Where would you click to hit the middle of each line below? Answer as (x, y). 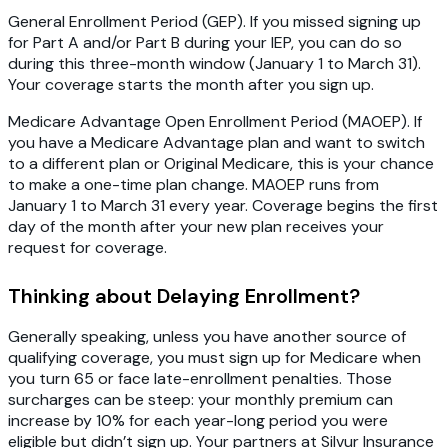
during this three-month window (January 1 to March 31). (214, 64)
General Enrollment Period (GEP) (125, 22)
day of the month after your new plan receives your (196, 227)
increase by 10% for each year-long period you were (198, 421)
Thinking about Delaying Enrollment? (184, 296)
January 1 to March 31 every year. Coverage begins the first (223, 206)
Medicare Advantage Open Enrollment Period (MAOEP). (209, 122)
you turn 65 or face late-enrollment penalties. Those (200, 379)
